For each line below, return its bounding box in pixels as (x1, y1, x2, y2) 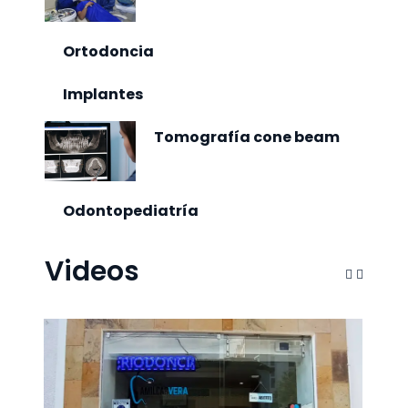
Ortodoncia (63, 40, 154, 62)
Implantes (63, 83, 143, 105)
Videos (45, 252, 139, 291)
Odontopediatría (63, 200, 199, 222)
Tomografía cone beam (154, 126, 340, 148)
